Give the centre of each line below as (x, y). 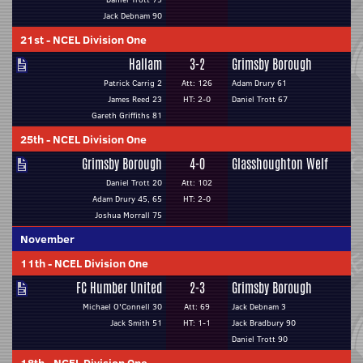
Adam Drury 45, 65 (127, 199)
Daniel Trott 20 (134, 183)
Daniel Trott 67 (260, 99)
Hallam (145, 64)
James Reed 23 (135, 99)
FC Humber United (119, 288)
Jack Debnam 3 (259, 307)
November (47, 239)
